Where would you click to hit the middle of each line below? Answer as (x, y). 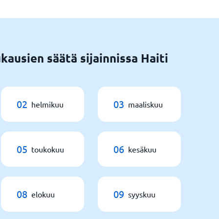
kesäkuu (142, 149)
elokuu (43, 194)
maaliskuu (145, 104)
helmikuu (47, 104)
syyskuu (142, 194)
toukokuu (48, 149)
